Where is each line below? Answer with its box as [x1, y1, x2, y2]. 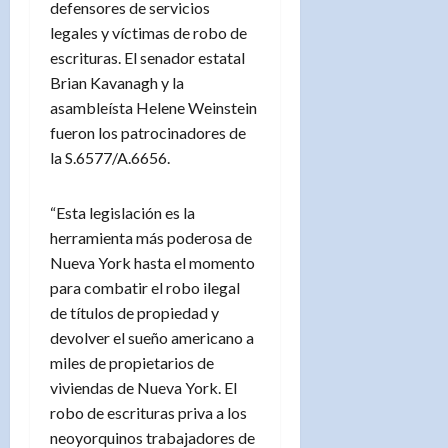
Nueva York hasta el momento [50, 252, 255, 272]
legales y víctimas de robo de [50, 22, 247, 42]
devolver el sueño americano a [50, 327, 254, 347]
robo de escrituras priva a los [50, 402, 247, 422]
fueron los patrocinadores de [50, 122, 246, 142]
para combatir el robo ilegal [50, 277, 240, 297]
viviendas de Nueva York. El [50, 377, 237, 397]
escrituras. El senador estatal [50, 47, 245, 67]
